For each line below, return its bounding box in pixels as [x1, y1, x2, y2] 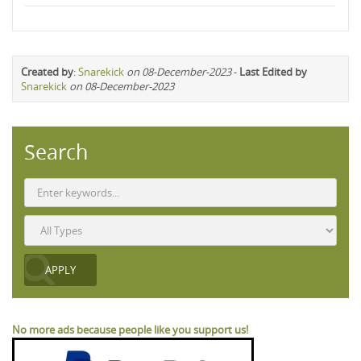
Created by [21, 64, 73, 79]
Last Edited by [239, 64, 307, 79]
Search [24, 139, 88, 165]
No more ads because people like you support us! [12, 322, 248, 337]
